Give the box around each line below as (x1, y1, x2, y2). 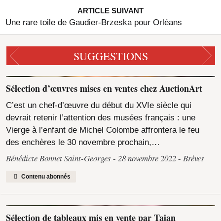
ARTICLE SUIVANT (77, 6, 144, 15)
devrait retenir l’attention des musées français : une (6, 112, 196, 122)
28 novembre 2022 (118, 152, 177, 164)
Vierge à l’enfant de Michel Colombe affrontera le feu (6, 125, 200, 135)
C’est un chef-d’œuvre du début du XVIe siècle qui (6, 100, 192, 110)
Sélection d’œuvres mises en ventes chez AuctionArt (6, 82, 203, 95)
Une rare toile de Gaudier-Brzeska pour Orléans (5, 18, 183, 28)
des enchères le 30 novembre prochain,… (6, 137, 160, 147)
